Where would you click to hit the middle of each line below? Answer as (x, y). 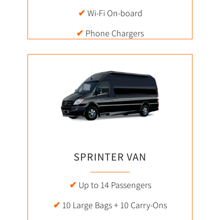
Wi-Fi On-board (114, 13)
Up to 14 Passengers (114, 185)
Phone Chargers (114, 33)
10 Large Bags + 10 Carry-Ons (114, 205)
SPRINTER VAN (110, 156)
